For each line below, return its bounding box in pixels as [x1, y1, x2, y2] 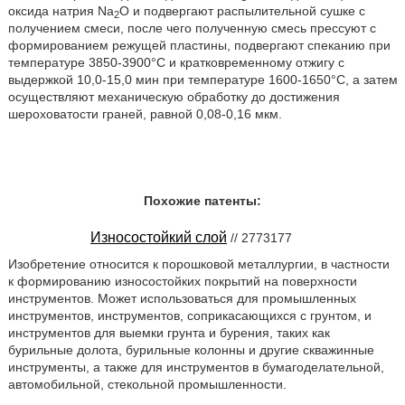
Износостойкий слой [90, 230, 227, 245]
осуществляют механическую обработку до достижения [7, 89, 340, 104]
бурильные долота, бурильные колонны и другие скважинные [7, 342, 374, 357]
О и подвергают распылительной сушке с [118, 4, 365, 18]
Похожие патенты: [144, 193, 261, 208]
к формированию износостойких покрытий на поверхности [7, 273, 357, 288]
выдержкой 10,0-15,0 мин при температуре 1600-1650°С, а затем [7, 72, 398, 87]
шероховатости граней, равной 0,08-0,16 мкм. [7, 107, 282, 121]
